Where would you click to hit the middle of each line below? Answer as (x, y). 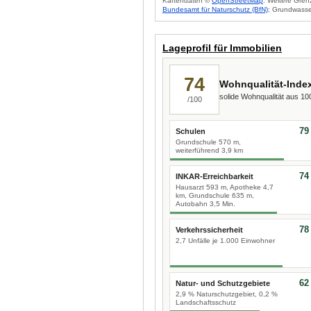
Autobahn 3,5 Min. (205, 204)
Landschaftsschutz (206, 302)
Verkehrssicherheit (209, 230)
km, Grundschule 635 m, (215, 195)
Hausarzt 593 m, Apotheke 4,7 (225, 187)
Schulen (191, 131)
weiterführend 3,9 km (209, 150)
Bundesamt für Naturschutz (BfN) (215, 9)
